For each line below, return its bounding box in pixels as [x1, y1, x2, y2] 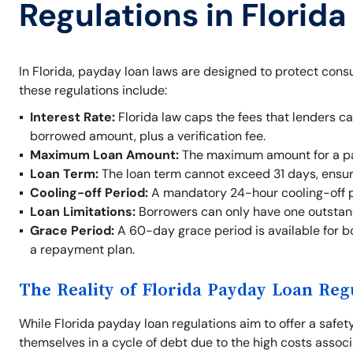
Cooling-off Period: [30, 184, 148, 201]
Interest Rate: [30, 109, 115, 125]
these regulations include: [19, 82, 167, 98]
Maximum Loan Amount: [30, 147, 179, 163]
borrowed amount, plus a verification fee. [30, 128, 266, 144]
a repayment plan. [30, 241, 135, 258]
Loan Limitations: [30, 203, 136, 220]
